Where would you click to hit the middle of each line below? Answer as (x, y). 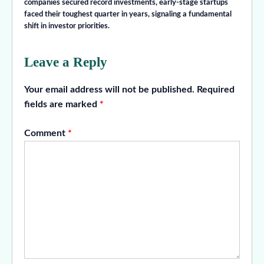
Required (216, 90)
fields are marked (62, 105)
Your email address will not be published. (109, 90)
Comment (46, 133)
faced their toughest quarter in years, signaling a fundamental (128, 15)
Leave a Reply (66, 62)
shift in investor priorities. (67, 27)
